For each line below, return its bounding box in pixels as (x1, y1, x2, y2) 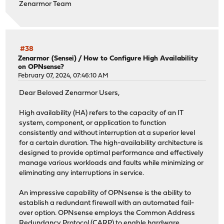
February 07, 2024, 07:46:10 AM (18, 72, 109, 79)
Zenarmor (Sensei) (18, 55, 77, 63)
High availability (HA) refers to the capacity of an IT (19, 109, 184, 117)
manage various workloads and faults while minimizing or (19, 159, 204, 167)
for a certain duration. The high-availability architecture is (19, 139, 203, 147)
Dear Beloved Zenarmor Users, (19, 89, 120, 97)
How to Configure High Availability (83, 55, 198, 63)
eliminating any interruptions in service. (19, 169, 144, 177)
